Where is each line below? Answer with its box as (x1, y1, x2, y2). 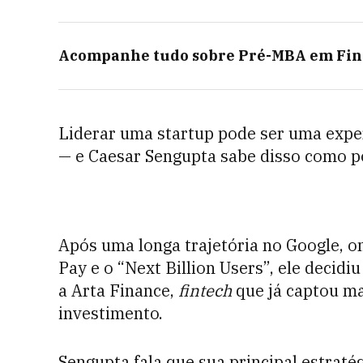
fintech (174, 280, 232, 301)
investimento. (58, 302, 167, 324)
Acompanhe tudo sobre (58, 46, 235, 65)
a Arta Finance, (58, 280, 174, 301)
